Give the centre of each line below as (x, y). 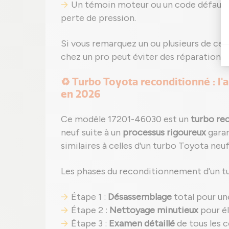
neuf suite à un (92, 132)
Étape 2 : (90, 210)
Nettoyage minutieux (154, 210)
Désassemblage (140, 197)
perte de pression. (98, 18)
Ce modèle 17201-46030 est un (126, 119)
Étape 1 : (89, 197)
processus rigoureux (164, 132)
